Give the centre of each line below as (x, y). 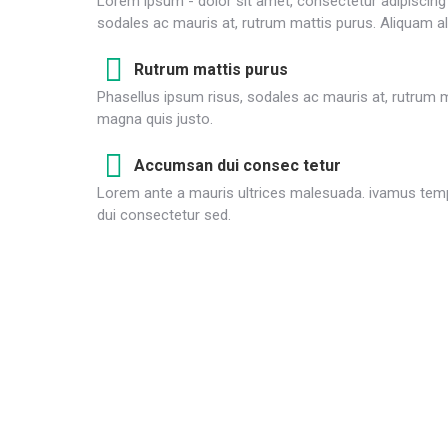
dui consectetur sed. (164, 215)
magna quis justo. (155, 119)
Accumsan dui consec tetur (237, 165)
